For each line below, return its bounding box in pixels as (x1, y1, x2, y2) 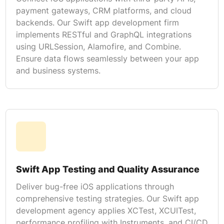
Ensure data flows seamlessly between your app (15, 53, 199, 63)
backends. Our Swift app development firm (15, 17, 179, 27)
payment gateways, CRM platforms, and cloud (15, 5, 191, 15)
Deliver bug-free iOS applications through (15, 181, 174, 191)
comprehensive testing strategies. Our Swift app (15, 193, 199, 203)
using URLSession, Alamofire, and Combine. (15, 41, 181, 51)
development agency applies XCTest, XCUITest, (15, 205, 196, 215)
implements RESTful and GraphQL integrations (15, 29, 191, 39)
